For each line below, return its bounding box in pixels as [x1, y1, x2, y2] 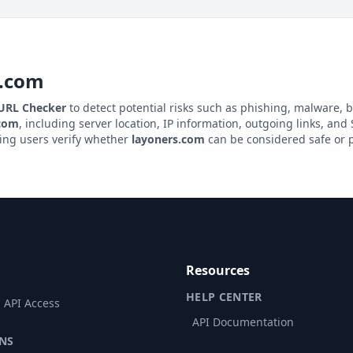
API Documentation [192, 314, 294, 329]
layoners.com [132, 132, 205, 147]
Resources [186, 262, 250, 279]
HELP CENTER [186, 289, 262, 304]
